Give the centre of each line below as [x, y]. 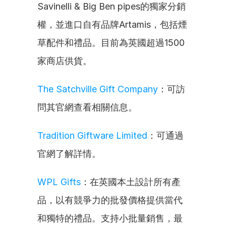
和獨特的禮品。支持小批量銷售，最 [110, 218]
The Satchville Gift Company [98, 89]
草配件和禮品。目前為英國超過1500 [111, 43]
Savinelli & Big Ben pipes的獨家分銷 [111, 6]
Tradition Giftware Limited [92, 135]
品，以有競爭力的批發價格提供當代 [110, 200]
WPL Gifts [59, 182]
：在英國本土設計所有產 [131, 182]
